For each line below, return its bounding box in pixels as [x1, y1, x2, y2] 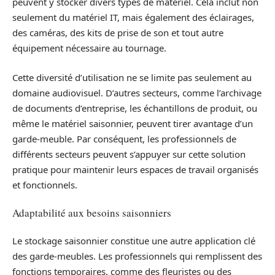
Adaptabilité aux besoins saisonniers [12, 206, 171, 220]
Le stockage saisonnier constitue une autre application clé [12, 234, 255, 247]
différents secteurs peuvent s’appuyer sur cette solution [12, 147, 246, 160]
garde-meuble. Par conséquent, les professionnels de [12, 132, 236, 145]
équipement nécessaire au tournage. [12, 42, 166, 54]
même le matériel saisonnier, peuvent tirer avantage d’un [12, 117, 253, 130]
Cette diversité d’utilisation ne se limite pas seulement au [12, 71, 252, 83]
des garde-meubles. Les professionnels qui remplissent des [12, 249, 262, 262]
